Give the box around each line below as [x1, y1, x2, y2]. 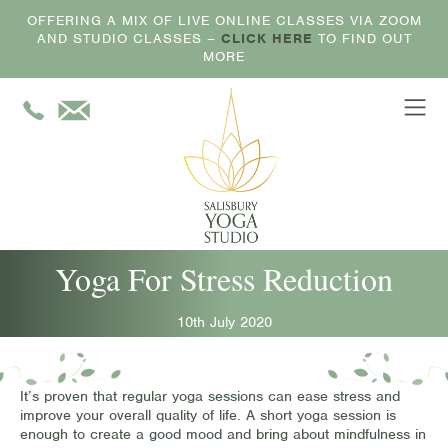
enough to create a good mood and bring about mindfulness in [20, 425, 426, 443]
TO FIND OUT [312, 30, 412, 47]
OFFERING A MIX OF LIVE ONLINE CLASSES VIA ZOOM [26, 12, 422, 29]
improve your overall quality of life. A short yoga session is [20, 406, 396, 424]
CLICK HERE [220, 30, 313, 47]
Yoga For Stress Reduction [55, 257, 393, 300]
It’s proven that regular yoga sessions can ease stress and [20, 387, 400, 405]
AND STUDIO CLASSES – [36, 30, 221, 47]
